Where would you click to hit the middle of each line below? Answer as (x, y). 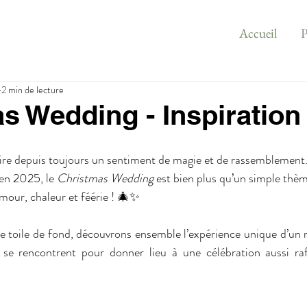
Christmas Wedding (105, 178)
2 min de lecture (33, 89)
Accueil (258, 33)
